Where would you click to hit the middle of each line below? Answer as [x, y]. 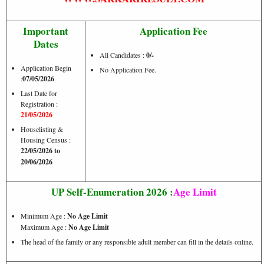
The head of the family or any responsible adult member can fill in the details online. [137, 241]
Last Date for [39, 93]
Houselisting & [42, 129]
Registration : [39, 103]
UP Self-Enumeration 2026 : [112, 192]
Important [46, 31]
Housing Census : [46, 139]
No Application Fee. [128, 69]
